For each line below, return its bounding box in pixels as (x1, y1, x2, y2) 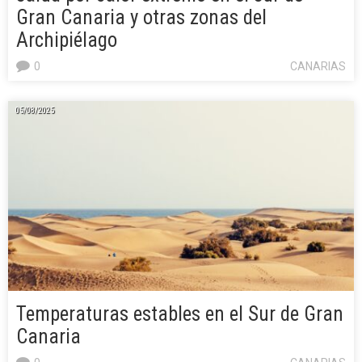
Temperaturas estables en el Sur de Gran (16, 302, 343, 326)
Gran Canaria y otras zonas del (16, 6, 267, 30)
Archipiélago (16, 28, 117, 53)
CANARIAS (290, 60, 346, 74)
